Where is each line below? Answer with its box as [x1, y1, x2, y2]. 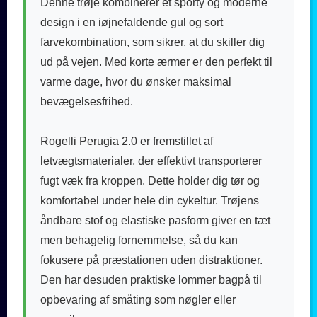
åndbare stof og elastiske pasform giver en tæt [40, 214, 270, 226]
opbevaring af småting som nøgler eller [40, 293, 236, 306]
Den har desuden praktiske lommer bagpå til [40, 273, 262, 286]
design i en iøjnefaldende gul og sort [40, 16, 223, 28]
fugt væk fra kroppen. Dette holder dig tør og [40, 174, 260, 187]
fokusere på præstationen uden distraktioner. [40, 253, 263, 266]
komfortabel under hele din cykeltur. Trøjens [40, 194, 259, 207]
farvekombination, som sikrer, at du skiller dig [40, 35, 265, 48]
